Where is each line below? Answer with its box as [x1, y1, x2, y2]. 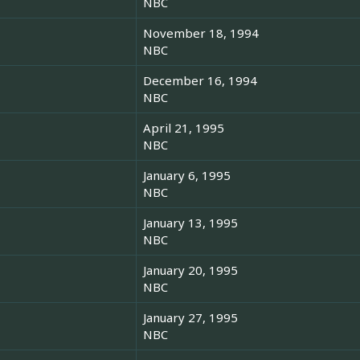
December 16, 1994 [143, 72, 257, 89]
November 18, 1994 [143, 25, 259, 42]
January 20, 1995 [143, 262, 238, 279]
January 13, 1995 [143, 215, 238, 231]
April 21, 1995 [143, 120, 224, 137]
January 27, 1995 [143, 309, 238, 326]
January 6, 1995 [143, 167, 231, 184]
